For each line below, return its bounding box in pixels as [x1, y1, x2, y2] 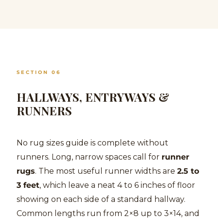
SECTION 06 [17, 69, 61, 75]
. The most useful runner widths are [35, 166, 177, 176]
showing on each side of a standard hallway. [17, 194, 185, 204]
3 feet [17, 180, 39, 190]
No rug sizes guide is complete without [17, 138, 168, 147]
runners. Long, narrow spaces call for [17, 152, 162, 162]
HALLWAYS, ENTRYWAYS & [17, 89, 169, 105]
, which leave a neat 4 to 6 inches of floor [39, 180, 195, 190]
